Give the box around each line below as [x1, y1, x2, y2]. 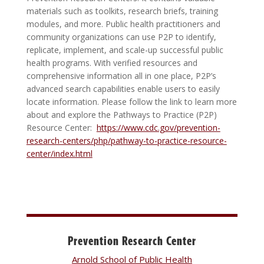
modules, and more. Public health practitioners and [26, 18, 220, 29]
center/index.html [26, 148, 93, 159]
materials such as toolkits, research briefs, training [26, 5, 218, 16]
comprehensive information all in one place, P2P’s [26, 70, 216, 81]
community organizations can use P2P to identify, [26, 31, 216, 42]
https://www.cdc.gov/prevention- [96, 122, 220, 133]
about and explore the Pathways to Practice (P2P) [26, 109, 217, 120]
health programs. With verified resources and [26, 57, 197, 68]
